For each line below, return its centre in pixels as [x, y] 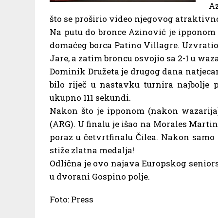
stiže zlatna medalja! [92, 150]
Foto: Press [72, 199]
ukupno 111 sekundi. [90, 97]
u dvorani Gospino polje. [100, 176]
